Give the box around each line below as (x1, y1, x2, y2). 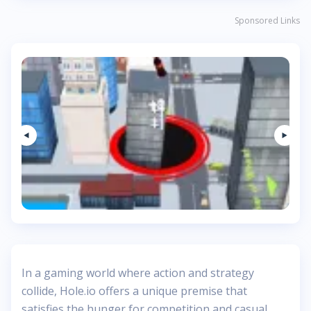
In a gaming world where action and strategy (22, 265, 254, 280)
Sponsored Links (235, 15, 300, 26)
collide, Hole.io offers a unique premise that (22, 283, 247, 299)
